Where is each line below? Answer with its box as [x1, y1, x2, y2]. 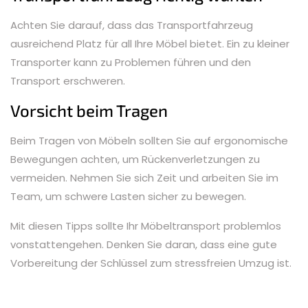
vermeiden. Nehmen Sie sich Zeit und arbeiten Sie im [10, 170, 278, 185]
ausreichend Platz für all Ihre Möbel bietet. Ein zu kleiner [10, 36, 289, 51]
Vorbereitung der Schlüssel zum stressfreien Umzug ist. [10, 255, 291, 270]
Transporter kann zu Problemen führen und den [10, 54, 251, 69]
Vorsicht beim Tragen [10, 100, 168, 120]
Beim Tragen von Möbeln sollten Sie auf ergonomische [10, 133, 288, 148]
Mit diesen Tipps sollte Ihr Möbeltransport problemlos [10, 218, 281, 233]
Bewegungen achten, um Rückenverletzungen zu [10, 151, 260, 166]
